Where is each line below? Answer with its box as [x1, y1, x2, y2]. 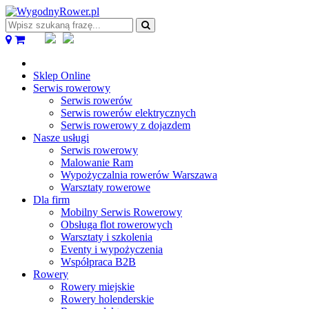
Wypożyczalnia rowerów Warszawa [61, 169, 217, 181]
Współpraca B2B [61, 256, 136, 268]
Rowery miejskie [61, 281, 134, 292]
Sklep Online [33, 70, 90, 81]
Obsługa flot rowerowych [61, 219, 172, 230]
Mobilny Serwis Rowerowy [61, 206, 182, 218]
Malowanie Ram [61, 157, 133, 168]
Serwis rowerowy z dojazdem [61, 119, 190, 131]
